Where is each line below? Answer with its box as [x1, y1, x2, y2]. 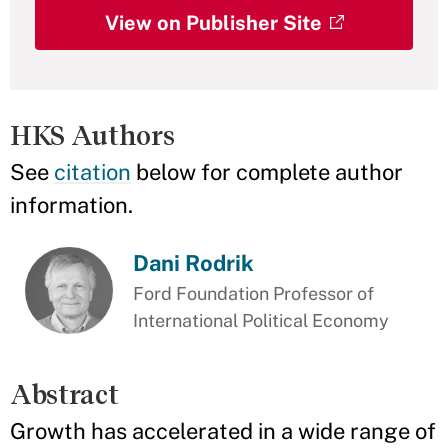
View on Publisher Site [104, 11, 322, 35]
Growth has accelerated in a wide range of [10, 418, 436, 445]
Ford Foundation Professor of [133, 283, 375, 304]
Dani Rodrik [133, 250, 255, 276]
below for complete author [131, 159, 403, 185]
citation [54, 159, 131, 185]
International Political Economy [133, 310, 390, 331]
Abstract [10, 379, 119, 411]
